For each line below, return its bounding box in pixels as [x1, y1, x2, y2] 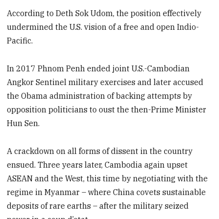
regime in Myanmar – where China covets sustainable [7, 187, 206, 197]
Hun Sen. [7, 118, 40, 128]
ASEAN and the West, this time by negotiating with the [7, 173, 208, 183]
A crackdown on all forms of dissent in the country [7, 146, 193, 156]
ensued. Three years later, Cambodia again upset [7, 159, 188, 170]
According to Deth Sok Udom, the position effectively [7, 8, 202, 19]
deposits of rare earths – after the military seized [7, 200, 189, 211]
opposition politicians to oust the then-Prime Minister [7, 104, 207, 114]
